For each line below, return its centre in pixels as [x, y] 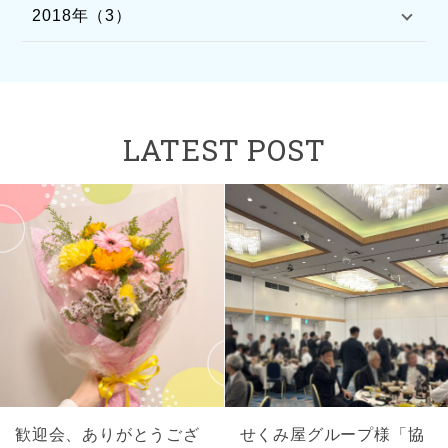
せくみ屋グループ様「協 [332, 434]
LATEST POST [224, 150]
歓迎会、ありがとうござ [107, 434]
